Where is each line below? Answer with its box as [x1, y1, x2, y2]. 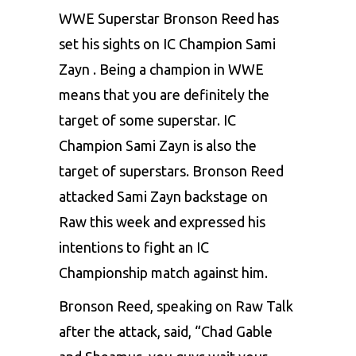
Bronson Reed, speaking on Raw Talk [59, 297, 293, 314]
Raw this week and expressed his [59, 213, 265, 230]
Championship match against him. [59, 264, 271, 281]
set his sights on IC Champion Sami [59, 35, 276, 52]
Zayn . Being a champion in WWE [59, 60, 264, 77]
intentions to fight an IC [59, 238, 209, 255]
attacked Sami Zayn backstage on [59, 188, 268, 204]
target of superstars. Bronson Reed [59, 162, 284, 179]
